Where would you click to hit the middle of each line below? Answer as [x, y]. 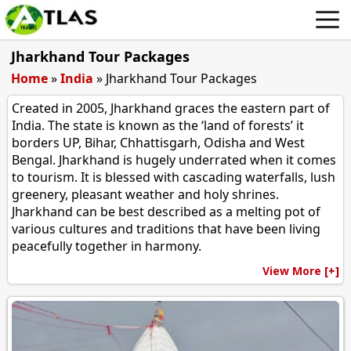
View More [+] [300, 271]
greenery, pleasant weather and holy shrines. [146, 195]
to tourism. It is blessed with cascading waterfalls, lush [174, 177]
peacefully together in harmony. [107, 246]
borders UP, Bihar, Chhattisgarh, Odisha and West [159, 143]
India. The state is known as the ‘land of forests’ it [158, 126]
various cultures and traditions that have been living [166, 229]
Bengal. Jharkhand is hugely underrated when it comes [174, 160]
